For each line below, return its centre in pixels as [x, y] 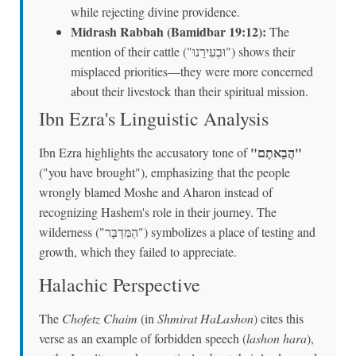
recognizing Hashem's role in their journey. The [158, 212]
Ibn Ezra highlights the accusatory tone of [145, 153]
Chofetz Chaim [100, 318]
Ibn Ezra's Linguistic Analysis [154, 119]
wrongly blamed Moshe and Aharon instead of [156, 192]
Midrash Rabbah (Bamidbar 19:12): [168, 32]
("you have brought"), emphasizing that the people [164, 172]
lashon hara [277, 338]
